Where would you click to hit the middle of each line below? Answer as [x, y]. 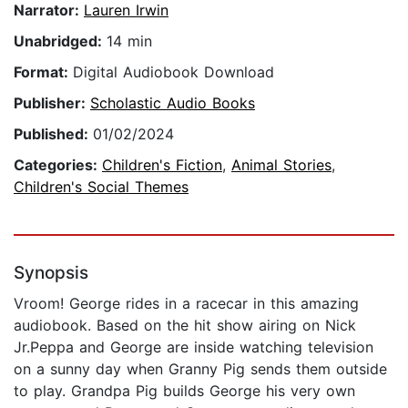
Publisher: [52, 103]
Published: [53, 134]
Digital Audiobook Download [173, 72]
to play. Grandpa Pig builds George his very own [184, 391]
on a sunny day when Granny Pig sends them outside [200, 369]
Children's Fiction [162, 165]
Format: [43, 72]
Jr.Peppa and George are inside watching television [194, 347]
